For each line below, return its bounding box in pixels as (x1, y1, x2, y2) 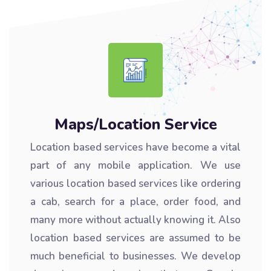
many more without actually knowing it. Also (30, 213, 241, 227)
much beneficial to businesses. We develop (30, 249, 241, 263)
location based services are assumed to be (30, 231, 241, 245)
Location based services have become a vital (30, 140, 241, 154)
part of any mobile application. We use (30, 158, 241, 172)
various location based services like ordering (30, 177, 241, 191)
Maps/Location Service (54, 114, 217, 135)
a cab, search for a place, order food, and (30, 195, 241, 209)
